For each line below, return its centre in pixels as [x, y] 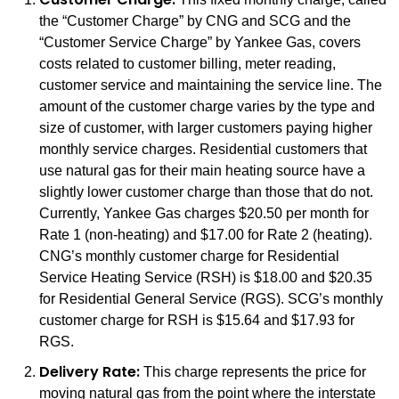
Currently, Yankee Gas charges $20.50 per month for [204, 213]
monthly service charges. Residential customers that [203, 149]
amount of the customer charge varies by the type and [207, 106]
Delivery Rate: [90, 372]
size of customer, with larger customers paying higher [206, 128]
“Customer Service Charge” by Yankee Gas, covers [200, 42]
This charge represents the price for [253, 372]
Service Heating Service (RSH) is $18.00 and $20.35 [206, 277]
